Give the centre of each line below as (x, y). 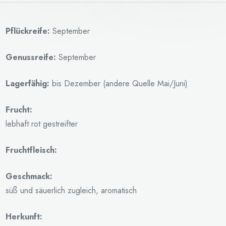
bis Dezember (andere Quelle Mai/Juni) (118, 83)
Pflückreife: (27, 31)
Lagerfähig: (27, 83)
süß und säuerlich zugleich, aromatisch (71, 190)
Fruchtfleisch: (31, 150)
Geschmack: (29, 176)
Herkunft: (24, 216)
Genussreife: (31, 57)
